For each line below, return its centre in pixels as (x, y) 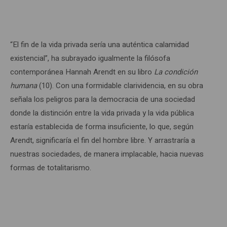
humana (24, 86)
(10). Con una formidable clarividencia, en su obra (120, 86)
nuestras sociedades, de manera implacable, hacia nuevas (107, 154)
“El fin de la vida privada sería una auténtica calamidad (100, 45)
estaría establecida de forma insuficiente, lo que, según (102, 127)
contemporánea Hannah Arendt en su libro (82, 72)
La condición (176, 72)
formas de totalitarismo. (51, 168)
